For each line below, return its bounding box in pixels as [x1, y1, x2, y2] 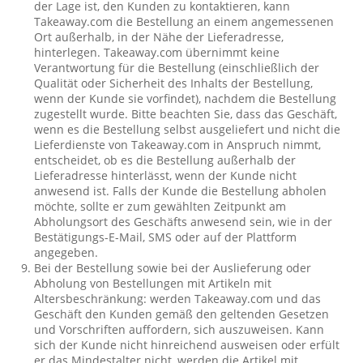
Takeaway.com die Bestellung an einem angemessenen [34, 14, 335, 29]
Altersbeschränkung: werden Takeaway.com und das [34, 291, 322, 306]
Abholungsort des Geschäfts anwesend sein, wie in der [34, 214, 333, 229]
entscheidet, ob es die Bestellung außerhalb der [34, 152, 297, 168]
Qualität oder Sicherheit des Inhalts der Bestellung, [34, 75, 314, 91]
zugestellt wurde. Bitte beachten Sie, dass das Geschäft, [34, 106, 338, 122]
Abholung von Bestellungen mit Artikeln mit [34, 275, 272, 291]
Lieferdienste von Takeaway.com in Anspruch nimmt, [34, 137, 322, 152]
